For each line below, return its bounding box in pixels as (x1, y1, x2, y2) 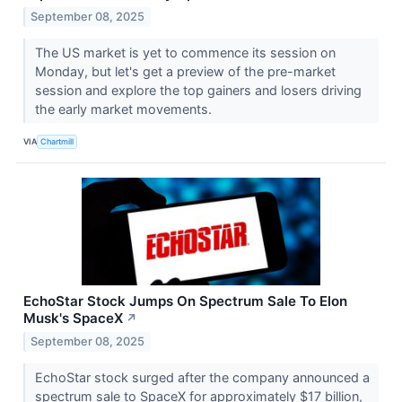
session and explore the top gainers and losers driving (34, 83, 362, 99)
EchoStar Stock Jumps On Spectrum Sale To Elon (23, 293, 347, 310)
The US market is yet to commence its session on (34, 45, 336, 61)
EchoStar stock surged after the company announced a (34, 369, 370, 385)
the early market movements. (34, 101, 215, 118)
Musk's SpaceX (23, 310, 123, 328)
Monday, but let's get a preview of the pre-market (34, 64, 336, 80)
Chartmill (40, 135, 74, 146)
